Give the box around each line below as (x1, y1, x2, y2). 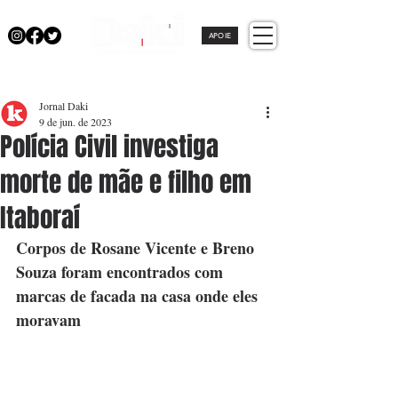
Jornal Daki (39, 99, 88, 113)
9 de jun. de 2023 (39, 115, 112, 129)
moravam (16, 308, 81, 331)
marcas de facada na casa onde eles (16, 284, 262, 307)
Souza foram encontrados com (16, 260, 227, 283)
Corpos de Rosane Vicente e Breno (16, 236, 259, 259)
